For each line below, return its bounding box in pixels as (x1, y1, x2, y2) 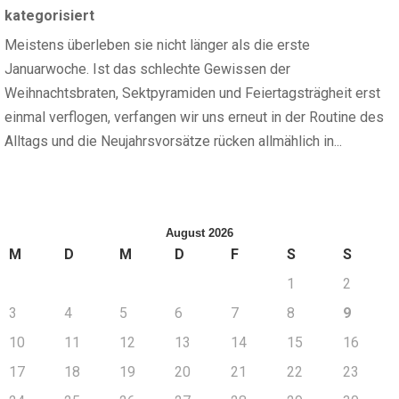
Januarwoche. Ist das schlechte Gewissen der (4, 61, 290, 77)
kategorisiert (4, 7, 94, 24)
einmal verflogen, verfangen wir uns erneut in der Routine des (4, 109, 384, 126)
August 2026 (166, 226, 233, 240)
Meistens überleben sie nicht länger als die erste (4, 37, 310, 53)
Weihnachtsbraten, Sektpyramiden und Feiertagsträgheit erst (4, 85, 380, 102)
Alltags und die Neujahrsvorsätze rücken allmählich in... (4, 133, 342, 150)
